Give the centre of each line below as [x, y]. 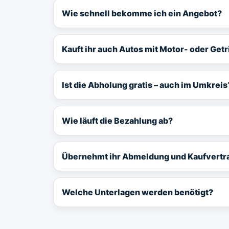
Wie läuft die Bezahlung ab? [117, 120]
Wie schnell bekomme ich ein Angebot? [142, 13]
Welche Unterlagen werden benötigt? [138, 192]
